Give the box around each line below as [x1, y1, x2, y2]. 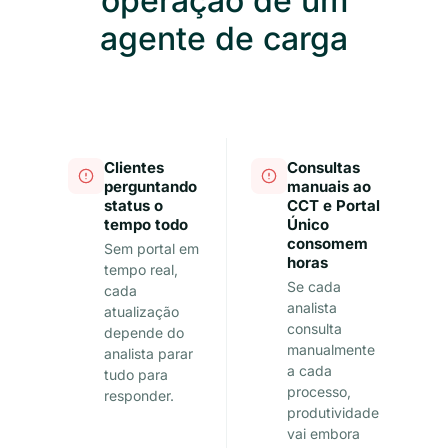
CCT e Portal [287, 196, 380, 215]
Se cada [287, 278, 341, 295]
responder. [104, 387, 174, 404]
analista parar [104, 345, 193, 362]
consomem [287, 234, 368, 253]
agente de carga [100, 19, 348, 58]
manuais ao [287, 177, 371, 196]
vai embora [287, 425, 360, 442]
